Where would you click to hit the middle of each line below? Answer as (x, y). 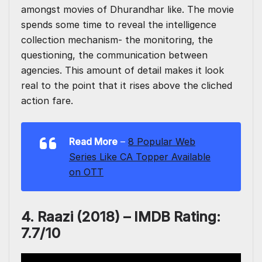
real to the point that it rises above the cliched (127, 86)
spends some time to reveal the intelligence (119, 25)
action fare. (47, 101)
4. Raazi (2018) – (77, 217)
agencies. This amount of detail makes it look (123, 70)
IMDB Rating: (177, 217)
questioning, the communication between (114, 55)
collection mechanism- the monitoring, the (117, 40)
